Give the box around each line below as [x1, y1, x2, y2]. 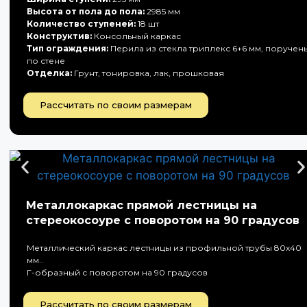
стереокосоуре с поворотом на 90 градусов [26, 214, 299, 227]
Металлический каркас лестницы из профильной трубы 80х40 [27, 243, 302, 253]
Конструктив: [27, 31, 92, 41]
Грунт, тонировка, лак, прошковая [72, 68, 224, 78]
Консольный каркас [92, 31, 181, 41]
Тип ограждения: [27, 43, 108, 53]
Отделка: [27, 68, 72, 78]
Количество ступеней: [27, 19, 136, 29]
